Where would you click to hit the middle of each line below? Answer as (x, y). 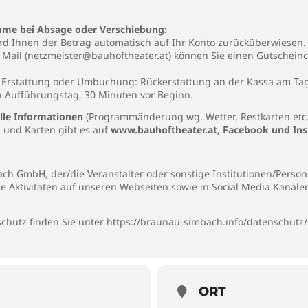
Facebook (246, 130)
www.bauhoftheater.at (164, 130)
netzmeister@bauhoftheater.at (98, 55)
